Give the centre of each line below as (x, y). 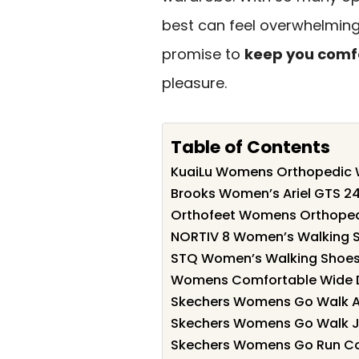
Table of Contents (250, 147)
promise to (203, 54)
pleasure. (194, 83)
